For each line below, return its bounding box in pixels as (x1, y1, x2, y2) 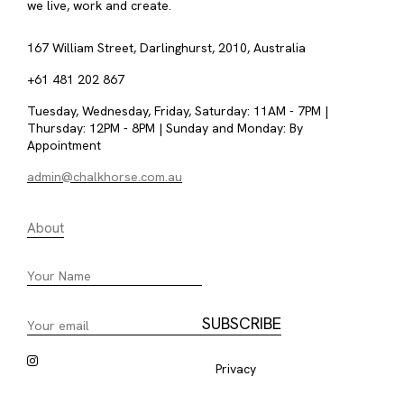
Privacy (216, 361, 256, 378)
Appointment (27, 137, 101, 154)
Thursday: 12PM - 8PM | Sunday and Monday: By (27, 120, 303, 137)
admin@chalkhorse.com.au (27, 169, 182, 186)
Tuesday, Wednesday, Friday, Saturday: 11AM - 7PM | (27, 103, 328, 120)
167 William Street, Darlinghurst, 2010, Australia (27, 40, 306, 57)
